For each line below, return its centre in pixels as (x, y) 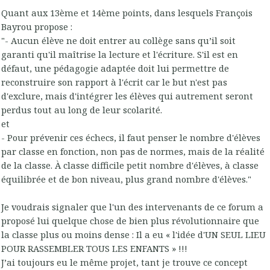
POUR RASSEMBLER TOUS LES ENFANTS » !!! (94, 248)
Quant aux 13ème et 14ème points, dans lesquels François (127, 12)
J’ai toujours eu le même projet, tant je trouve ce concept (124, 262)
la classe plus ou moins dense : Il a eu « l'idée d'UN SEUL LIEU (133, 234)
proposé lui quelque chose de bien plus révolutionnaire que (130, 220)
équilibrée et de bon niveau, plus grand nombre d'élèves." (126, 179)
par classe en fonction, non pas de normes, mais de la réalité (133, 151)
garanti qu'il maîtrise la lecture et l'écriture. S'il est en (120, 54)
